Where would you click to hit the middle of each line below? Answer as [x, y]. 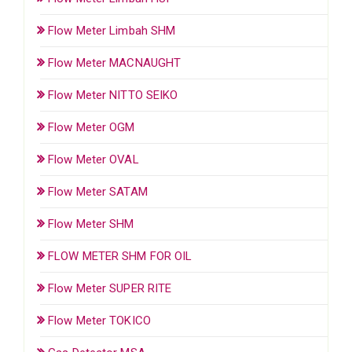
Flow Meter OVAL [93, 159]
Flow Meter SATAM [98, 191]
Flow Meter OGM [92, 127]
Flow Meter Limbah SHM [112, 30]
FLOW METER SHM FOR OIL [120, 256]
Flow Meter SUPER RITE [110, 288]
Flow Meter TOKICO [99, 320]
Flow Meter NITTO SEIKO [113, 95]
